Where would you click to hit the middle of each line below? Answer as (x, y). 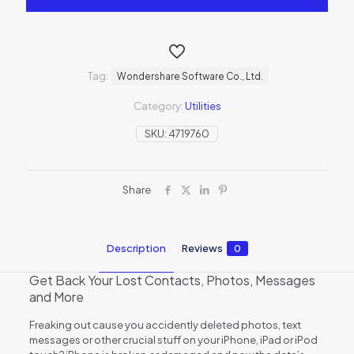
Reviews (202, 248)
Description (136, 248)
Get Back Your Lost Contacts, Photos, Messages (172, 280)
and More (56, 296)
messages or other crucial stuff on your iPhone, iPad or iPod (173, 339)
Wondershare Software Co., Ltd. (190, 76)
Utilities (203, 105)
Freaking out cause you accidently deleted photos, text (165, 324)
